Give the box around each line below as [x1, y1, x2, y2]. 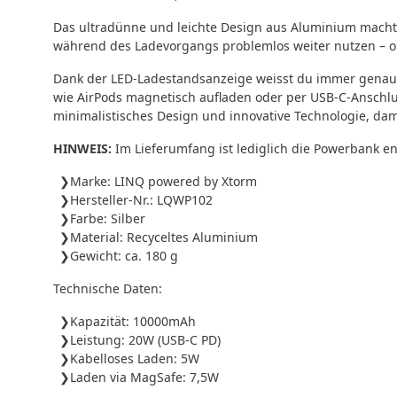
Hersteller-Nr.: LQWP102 [70, 191, 213, 208]
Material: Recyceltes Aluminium [70, 228, 258, 245]
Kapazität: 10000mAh [70, 312, 196, 330]
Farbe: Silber [70, 209, 145, 227]
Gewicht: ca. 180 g [70, 246, 178, 264]
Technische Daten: [53, 279, 162, 297]
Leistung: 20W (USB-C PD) [70, 331, 221, 348]
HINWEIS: [53, 139, 112, 157]
